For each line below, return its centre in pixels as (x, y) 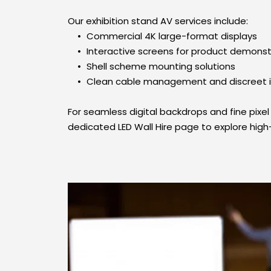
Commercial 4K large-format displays (172, 36)
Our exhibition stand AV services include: (158, 21)
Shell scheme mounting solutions (161, 66)
